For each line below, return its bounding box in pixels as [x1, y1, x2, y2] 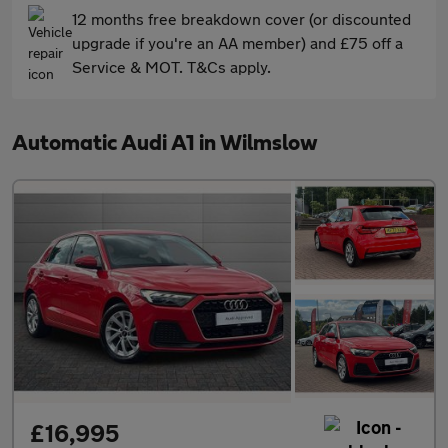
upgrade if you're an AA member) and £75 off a [72, 33, 403, 52]
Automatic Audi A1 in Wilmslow [12, 132, 318, 154]
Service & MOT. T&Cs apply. [72, 57, 271, 76]
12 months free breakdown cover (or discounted [72, 9, 411, 28]
